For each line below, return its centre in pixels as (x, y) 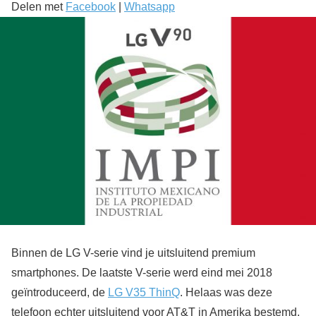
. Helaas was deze (226, 292)
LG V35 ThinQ (144, 292)
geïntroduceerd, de (60, 292)
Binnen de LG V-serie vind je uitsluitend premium (133, 253)
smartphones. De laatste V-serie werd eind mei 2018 (142, 272)
